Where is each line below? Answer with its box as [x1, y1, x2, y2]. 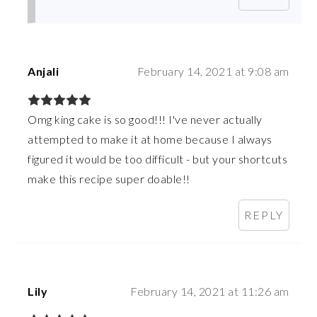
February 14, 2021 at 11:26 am [130, 284, 289, 299]
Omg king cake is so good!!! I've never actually [28, 113, 263, 127]
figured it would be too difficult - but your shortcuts [28, 152, 288, 166]
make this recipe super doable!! [28, 172, 190, 186]
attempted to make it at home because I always [28, 132, 272, 146]
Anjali [28, 64, 59, 79]
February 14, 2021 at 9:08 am [137, 64, 289, 79]
